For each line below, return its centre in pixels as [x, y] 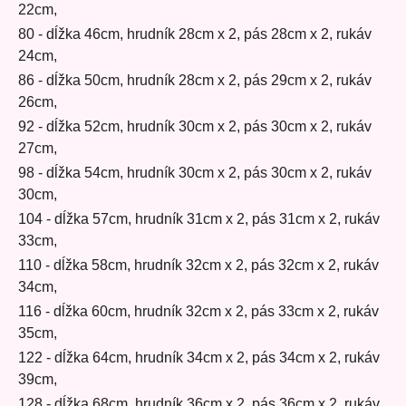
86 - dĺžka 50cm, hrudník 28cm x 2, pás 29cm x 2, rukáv [195, 81]
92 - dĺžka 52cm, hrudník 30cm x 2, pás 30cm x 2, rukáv [195, 127]
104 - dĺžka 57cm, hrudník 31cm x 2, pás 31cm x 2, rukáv [199, 219]
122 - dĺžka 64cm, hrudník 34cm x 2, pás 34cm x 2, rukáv [199, 358]
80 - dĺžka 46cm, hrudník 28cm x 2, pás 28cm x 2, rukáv [195, 34]
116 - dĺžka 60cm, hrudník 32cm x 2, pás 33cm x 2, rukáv [198, 312]
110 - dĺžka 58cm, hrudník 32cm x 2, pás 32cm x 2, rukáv [198, 266]
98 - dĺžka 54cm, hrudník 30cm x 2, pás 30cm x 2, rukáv [195, 173]
